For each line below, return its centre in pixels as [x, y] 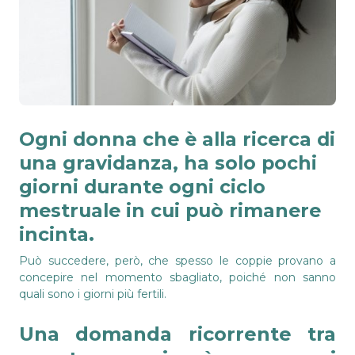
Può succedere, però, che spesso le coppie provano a [177, 260]
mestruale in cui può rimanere [170, 210]
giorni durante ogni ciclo [142, 186]
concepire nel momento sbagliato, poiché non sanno [177, 277]
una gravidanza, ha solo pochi [168, 162]
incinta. [57, 234]
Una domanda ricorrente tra [177, 334]
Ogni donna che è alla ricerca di [177, 139]
